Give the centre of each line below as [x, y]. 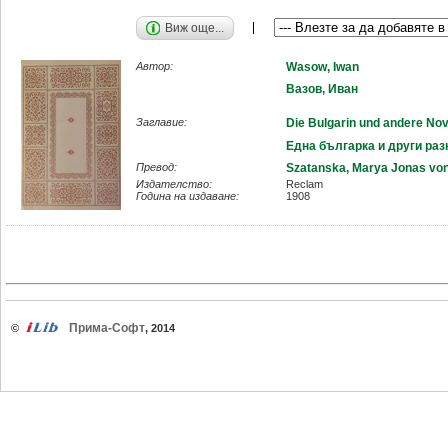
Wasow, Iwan [322, 66]
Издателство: [174, 184]
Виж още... [194, 27]
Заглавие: [161, 122]
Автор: [154, 65]
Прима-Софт [106, 328]
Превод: [156, 166]
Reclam [304, 184]
